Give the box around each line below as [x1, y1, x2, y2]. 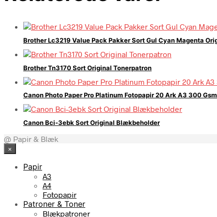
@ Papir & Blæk [4, 134, 58, 143]
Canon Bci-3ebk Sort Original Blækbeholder [23, 118, 160, 126]
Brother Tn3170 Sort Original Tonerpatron [23, 63, 152, 72]
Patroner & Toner [23, 199, 85, 209]
